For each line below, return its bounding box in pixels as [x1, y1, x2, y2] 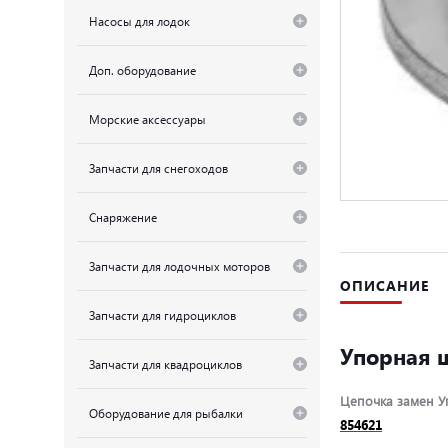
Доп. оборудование [89, 61, 196, 78]
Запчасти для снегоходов [89, 159, 228, 176]
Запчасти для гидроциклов [89, 306, 236, 323]
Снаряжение [89, 208, 157, 225]
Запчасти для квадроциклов [89, 355, 242, 372]
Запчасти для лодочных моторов [89, 257, 270, 274]
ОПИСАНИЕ [340, 274, 430, 295]
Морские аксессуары [89, 110, 206, 127]
